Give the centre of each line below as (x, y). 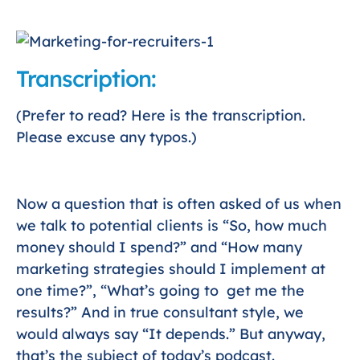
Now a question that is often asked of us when (179, 203)
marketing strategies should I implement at (171, 268)
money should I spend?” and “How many (159, 247)
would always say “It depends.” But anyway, (171, 333)
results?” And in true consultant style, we (160, 312)
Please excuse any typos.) (106, 137)
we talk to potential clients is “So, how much (172, 225)
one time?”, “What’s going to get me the (160, 290)
